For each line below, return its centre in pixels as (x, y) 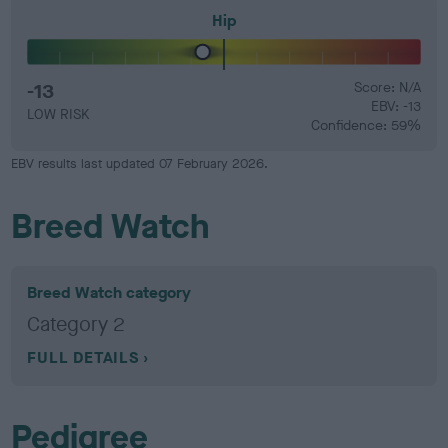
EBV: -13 (395, 106)
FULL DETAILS (83, 357)
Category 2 (76, 324)
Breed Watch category (109, 292)
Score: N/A (387, 87)
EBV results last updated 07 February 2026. (140, 163)
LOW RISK (58, 114)
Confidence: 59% (365, 125)
